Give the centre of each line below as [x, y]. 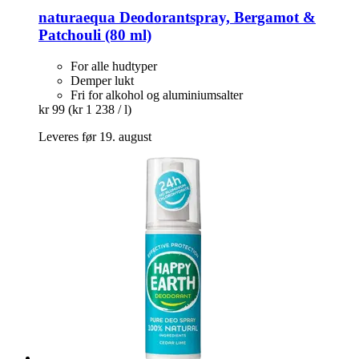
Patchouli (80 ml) [95, 34]
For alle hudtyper [114, 66]
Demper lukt [102, 80]
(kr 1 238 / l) [100, 109]
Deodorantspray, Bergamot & [216, 17]
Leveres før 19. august [95, 136]
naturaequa [77, 17]
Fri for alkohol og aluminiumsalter [157, 95]
